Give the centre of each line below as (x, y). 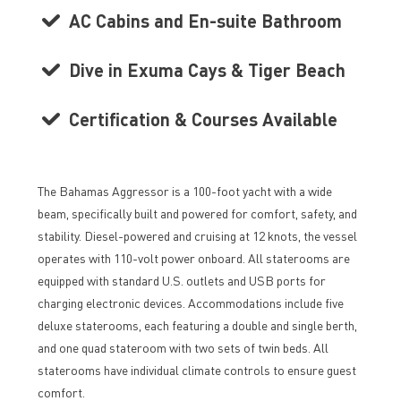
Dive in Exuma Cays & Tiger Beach (207, 70)
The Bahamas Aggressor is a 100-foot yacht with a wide (184, 191)
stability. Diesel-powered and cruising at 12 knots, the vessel (197, 235)
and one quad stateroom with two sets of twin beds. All (183, 347)
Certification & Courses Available (203, 119)
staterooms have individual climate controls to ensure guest (196, 370)
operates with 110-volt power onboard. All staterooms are (193, 258)
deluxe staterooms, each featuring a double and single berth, (197, 325)
